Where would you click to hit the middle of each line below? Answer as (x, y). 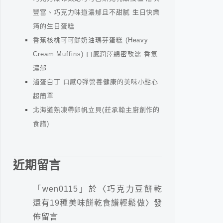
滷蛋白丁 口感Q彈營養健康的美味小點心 (96, 82)
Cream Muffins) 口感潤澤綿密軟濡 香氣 (95, 54)
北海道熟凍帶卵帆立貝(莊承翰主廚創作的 (97, 110)
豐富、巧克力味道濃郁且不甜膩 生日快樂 (97, 12)
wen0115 (60, 189)
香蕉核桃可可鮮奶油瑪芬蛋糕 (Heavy (91, 40)
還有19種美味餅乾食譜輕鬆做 (89, 203)
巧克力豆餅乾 (135, 189)
